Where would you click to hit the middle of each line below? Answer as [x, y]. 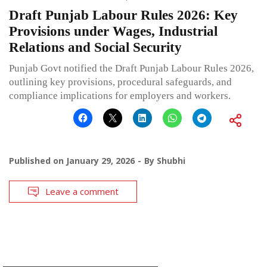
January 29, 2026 [100, 161]
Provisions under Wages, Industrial [113, 32]
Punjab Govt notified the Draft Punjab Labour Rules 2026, [131, 69]
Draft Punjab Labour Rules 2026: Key [123, 15]
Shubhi [171, 161]
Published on [38, 161]
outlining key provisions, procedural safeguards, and [120, 82]
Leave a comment [82, 192]
